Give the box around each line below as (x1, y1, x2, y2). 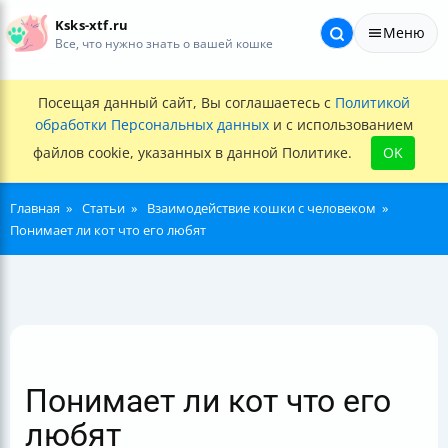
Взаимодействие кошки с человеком (147, 199, 376, 217)
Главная (10, 199, 60, 217)
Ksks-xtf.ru (55, 16, 129, 34)
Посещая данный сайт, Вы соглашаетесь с (38, 93, 335, 112)
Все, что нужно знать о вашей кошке (55, 35, 273, 51)
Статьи (82, 199, 125, 217)
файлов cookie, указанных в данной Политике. (33, 143, 356, 162)
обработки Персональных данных (35, 115, 269, 134)
